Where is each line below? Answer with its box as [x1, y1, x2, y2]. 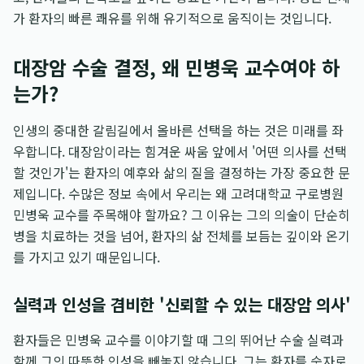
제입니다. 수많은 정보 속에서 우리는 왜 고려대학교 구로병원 [13, 184, 344, 203]
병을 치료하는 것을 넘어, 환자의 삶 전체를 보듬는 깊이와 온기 [13, 226, 350, 245]
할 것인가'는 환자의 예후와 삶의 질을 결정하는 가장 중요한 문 [13, 162, 350, 182]
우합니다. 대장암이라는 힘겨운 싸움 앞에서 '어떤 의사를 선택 [13, 141, 347, 161]
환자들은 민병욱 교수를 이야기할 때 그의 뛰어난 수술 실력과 [13, 330, 344, 349]
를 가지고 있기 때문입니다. [13, 247, 160, 266]
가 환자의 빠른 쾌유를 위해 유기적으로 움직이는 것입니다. [13, 8, 331, 28]
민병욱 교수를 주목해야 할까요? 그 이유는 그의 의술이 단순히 [13, 205, 350, 224]
